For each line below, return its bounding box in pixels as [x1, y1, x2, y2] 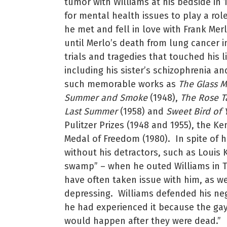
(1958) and [118, 106, 166, 118]
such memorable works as [64, 79, 178, 90]
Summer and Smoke [64, 92, 147, 104]
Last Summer [64, 106, 118, 118]
